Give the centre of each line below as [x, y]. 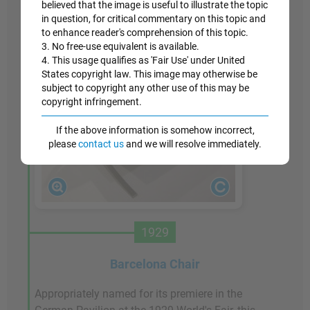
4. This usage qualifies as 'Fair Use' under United [143, 60]
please [63, 144]
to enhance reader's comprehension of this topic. [145, 33]
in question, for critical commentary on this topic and [154, 19]
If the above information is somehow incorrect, [155, 130]
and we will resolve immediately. [193, 144]
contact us [101, 144]
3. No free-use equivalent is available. [120, 46]
